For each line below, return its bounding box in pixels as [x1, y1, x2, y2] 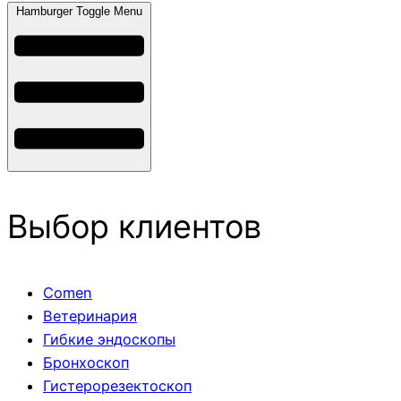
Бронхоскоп [43, 353, 129, 371]
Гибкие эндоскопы [43, 329, 175, 348]
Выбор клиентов [7, 206, 261, 246]
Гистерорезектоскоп [43, 376, 192, 395]
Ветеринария [43, 306, 137, 325]
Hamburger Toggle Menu [16, 4, 142, 18]
